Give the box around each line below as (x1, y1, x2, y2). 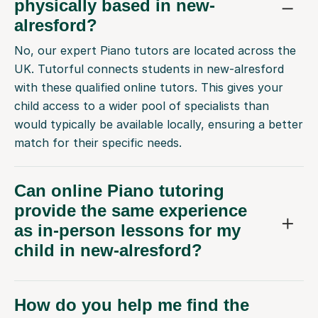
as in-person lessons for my (14, 221, 241, 241)
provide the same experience (14, 201, 247, 221)
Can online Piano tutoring (14, 181, 224, 201)
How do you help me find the (14, 295, 249, 315)
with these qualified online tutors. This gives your (14, 80, 283, 95)
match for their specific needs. (14, 136, 182, 150)
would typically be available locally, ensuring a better (14, 117, 303, 132)
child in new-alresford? (14, 241, 202, 261)
